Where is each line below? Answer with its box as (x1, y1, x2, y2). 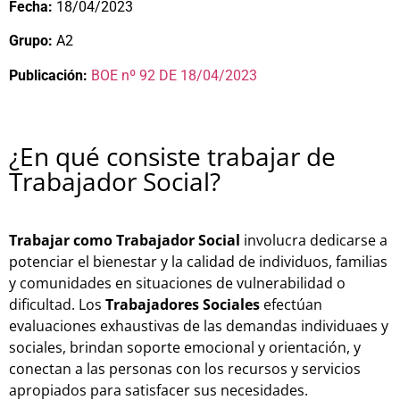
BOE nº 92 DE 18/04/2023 (91, 66, 257, 84)
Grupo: (9, 32, 53, 50)
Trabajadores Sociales (105, 294, 260, 314)
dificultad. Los (9, 294, 105, 314)
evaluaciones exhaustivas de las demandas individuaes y (9, 315, 388, 336)
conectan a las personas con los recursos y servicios (9, 358, 361, 379)
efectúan (260, 294, 322, 314)
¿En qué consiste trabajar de (9, 138, 336, 173)
